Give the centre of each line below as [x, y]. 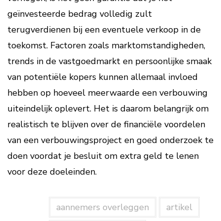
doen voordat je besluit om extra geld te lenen [103, 156]
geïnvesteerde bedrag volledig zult [80, 14]
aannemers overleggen [102, 207]
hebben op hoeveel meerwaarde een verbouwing [108, 93]
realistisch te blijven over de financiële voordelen [106, 124]
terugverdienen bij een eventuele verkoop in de [104, 30]
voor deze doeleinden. [52, 172]
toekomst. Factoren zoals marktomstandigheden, [106, 45]
